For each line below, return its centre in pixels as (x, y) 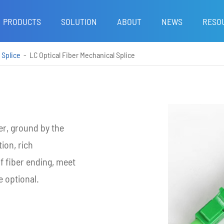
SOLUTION (79, 21)
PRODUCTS (22, 21)
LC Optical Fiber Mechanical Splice (82, 55)
